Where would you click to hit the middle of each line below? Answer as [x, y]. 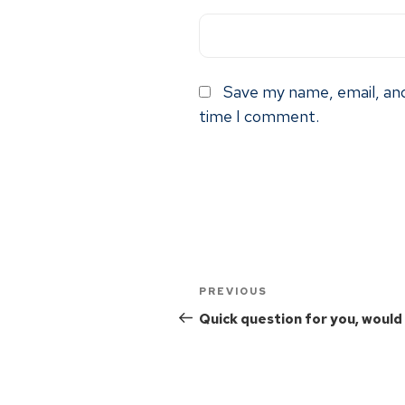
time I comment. [259, 116]
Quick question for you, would [301, 319]
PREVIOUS [233, 291]
